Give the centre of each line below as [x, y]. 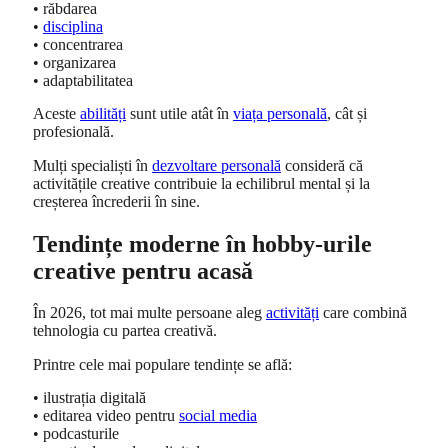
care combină [363, 313]
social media [218, 416]
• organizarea [74, 62]
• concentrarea [78, 44]
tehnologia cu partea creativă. [125, 331]
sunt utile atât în [179, 114]
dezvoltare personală [216, 166]
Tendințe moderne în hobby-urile [202, 243]
